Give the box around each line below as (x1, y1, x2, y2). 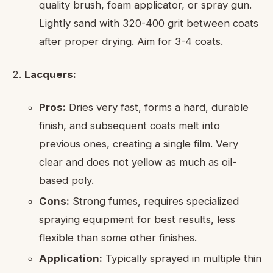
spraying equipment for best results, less (39, 213, 235, 225)
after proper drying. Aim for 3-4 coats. (39, 35, 223, 48)
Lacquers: (24, 68, 76, 80)
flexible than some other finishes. (39, 231, 197, 244)
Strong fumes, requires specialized (69, 194, 239, 207)
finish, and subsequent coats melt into (39, 119, 220, 132)
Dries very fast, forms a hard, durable (66, 101, 249, 113)
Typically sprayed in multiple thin (102, 252, 261, 264)
